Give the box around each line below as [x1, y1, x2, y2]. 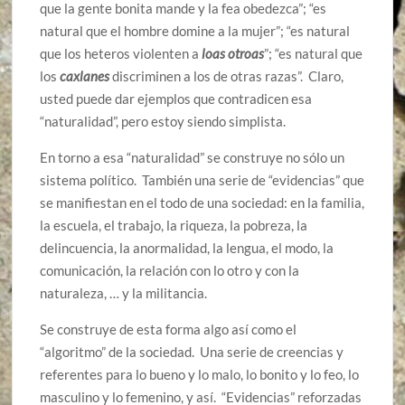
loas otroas [202, 45, 265, 62]
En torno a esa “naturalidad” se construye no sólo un [40, 149, 345, 166]
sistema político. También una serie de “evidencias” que [40, 172, 365, 189]
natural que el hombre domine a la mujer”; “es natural [40, 23, 351, 40]
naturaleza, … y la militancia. [40, 285, 208, 302]
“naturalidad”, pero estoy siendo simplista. [40, 113, 287, 130]
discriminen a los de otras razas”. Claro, [109, 68, 344, 85]
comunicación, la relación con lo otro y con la [40, 262, 300, 279]
